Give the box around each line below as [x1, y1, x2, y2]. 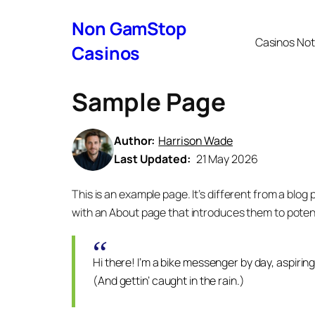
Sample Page [72, 85, 226, 119]
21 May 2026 [195, 151, 258, 167]
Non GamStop [72, 16, 186, 41]
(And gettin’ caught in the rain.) [93, 273, 245, 288]
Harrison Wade [158, 133, 233, 148]
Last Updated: [114, 151, 193, 167]
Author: [114, 133, 155, 148]
